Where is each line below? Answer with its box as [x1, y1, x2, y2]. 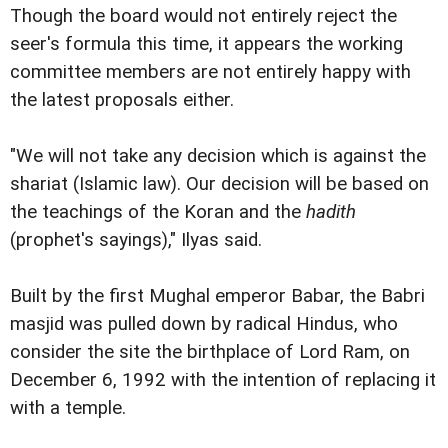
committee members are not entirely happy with [10, 61, 411, 84]
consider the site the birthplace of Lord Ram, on [10, 341, 410, 364]
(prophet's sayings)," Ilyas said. [10, 229, 262, 252]
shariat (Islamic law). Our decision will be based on [10, 173, 429, 196]
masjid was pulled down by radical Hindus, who [10, 313, 398, 336]
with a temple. [10, 397, 126, 420]
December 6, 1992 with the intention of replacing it [10, 369, 436, 392]
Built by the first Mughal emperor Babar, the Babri [10, 285, 425, 308]
